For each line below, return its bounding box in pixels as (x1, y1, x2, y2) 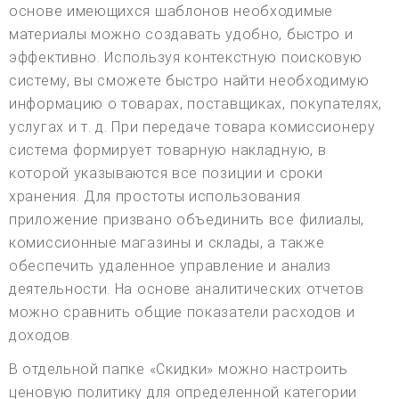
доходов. (9, 326, 74, 344)
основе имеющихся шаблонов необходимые (9, 2, 333, 20)
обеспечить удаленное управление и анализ (9, 256, 332, 274)
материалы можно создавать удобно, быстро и (9, 25, 354, 43)
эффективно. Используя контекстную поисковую (9, 48, 363, 66)
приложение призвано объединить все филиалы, (9, 210, 365, 228)
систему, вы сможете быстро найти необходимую (9, 71, 370, 89)
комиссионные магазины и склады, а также (9, 233, 325, 251)
